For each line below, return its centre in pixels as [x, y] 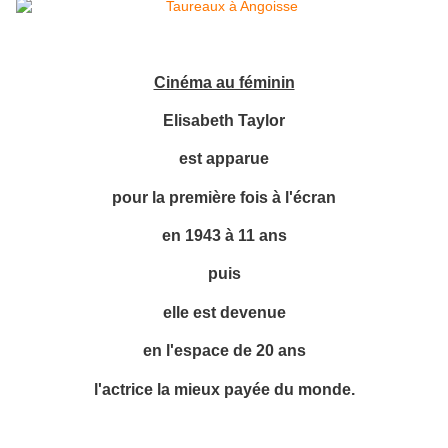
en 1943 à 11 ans [224, 235]
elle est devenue [224, 311]
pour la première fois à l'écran [224, 196]
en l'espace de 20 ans [224, 350]
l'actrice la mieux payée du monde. [224, 388]
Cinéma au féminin [224, 81]
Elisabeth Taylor [224, 119]
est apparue [224, 158]
